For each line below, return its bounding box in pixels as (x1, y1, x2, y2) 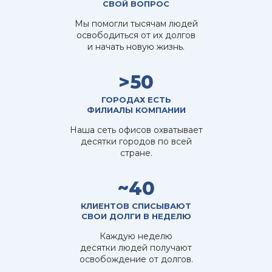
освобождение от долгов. (79, 253, 193, 265)
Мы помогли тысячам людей (74, 18, 198, 29)
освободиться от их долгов (76, 29, 195, 41)
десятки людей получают (80, 242, 192, 253)
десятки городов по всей (80, 135, 192, 147)
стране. (120, 147, 152, 158)
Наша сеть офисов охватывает (69, 124, 203, 135)
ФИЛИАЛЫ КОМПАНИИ (86, 104, 186, 115)
